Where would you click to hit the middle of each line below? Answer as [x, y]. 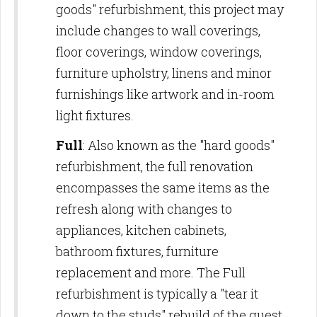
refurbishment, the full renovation [155, 166]
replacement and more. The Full [151, 272]
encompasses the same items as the [163, 187]
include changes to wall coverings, [158, 30]
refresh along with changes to [144, 208]
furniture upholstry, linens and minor [164, 73]
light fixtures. [96, 115]
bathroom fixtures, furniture [137, 251]
